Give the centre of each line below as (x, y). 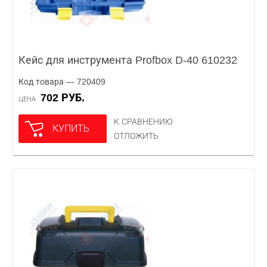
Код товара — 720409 (62, 82)
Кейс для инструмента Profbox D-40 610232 (128, 60)
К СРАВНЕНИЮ (143, 122)
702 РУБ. (66, 98)
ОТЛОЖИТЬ (136, 136)
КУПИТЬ (71, 128)
